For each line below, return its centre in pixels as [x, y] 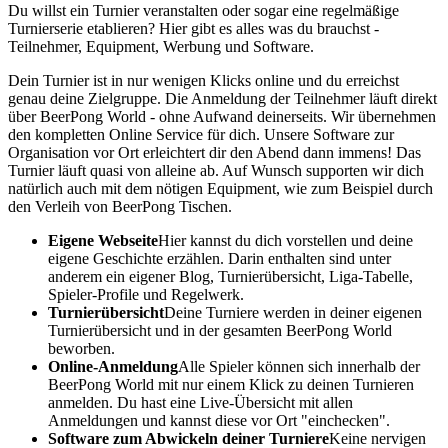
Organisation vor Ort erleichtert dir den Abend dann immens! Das [214, 152]
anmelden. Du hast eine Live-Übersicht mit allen [200, 402]
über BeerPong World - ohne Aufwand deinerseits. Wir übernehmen [222, 116]
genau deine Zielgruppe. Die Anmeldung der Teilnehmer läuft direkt [222, 98]
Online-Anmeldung [113, 366]
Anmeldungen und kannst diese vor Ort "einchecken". [219, 420]
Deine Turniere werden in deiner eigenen [293, 312]
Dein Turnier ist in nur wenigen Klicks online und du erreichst [203, 80]
